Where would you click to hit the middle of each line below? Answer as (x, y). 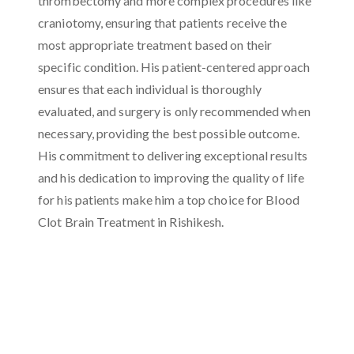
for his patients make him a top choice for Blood (169, 200)
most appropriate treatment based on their (155, 45)
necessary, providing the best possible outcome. (169, 133)
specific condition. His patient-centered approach (174, 67)
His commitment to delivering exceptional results (173, 155)
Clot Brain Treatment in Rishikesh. (131, 222)
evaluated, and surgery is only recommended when (174, 111)
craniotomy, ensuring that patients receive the (162, 23)
